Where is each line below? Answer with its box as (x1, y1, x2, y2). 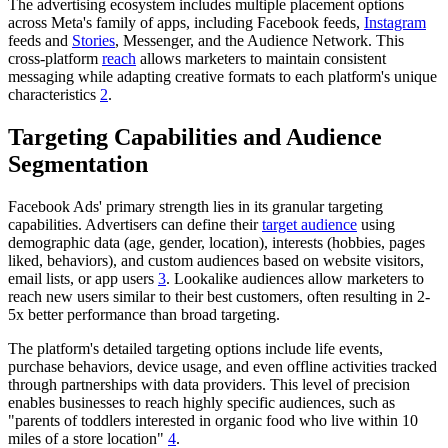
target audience (262, 216, 357, 234)
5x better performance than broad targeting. (8, 306, 280, 324)
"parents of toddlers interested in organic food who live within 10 (8, 412, 418, 430)
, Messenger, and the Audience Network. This (115, 32, 404, 50)
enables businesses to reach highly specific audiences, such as (8, 394, 395, 412)
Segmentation (8, 151, 148, 178)
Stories (72, 32, 115, 50)
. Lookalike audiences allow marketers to (166, 270, 424, 288)
